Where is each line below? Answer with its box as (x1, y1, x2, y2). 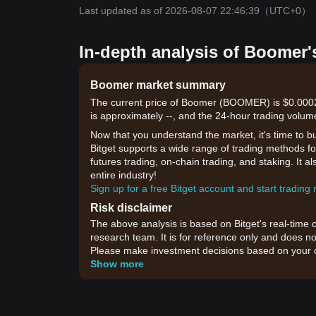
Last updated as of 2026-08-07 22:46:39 (79, 5, 260, 16)
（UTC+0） (260, 5, 311, 16)
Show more (90, 258, 144, 269)
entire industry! (90, 169, 157, 181)
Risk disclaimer (90, 202, 172, 214)
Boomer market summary (90, 79, 226, 91)
